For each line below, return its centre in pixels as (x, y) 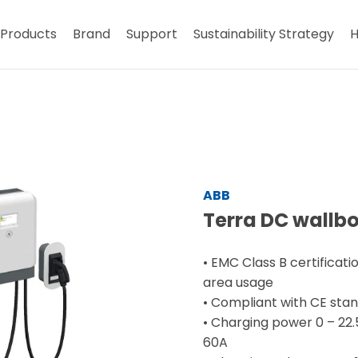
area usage (238, 283)
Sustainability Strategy (264, 34)
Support (152, 34)
